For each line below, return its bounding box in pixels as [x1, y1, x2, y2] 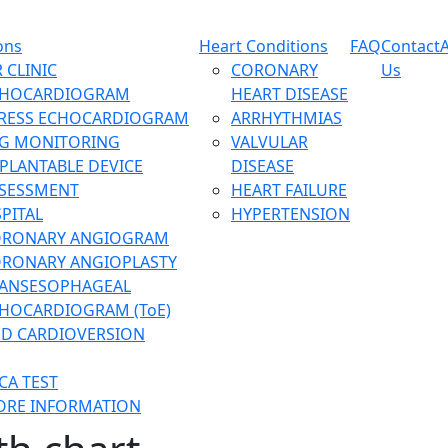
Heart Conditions [199, 34, 328, 57]
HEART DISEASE [231, 82, 348, 105]
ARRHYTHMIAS [231, 106, 342, 129]
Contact [381, 34, 440, 57]
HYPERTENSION [231, 202, 350, 225]
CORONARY [231, 58, 318, 81]
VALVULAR [231, 130, 308, 153]
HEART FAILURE [231, 178, 347, 201]
